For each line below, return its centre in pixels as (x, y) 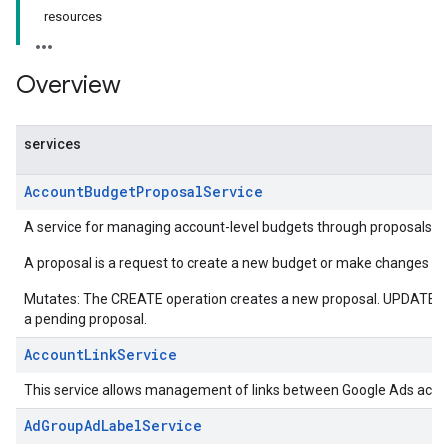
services (52, 144)
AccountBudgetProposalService (143, 191)
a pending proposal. (85, 319)
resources (73, 16)
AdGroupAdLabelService (113, 425)
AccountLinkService (100, 354)
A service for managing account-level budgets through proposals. (229, 227)
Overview (68, 85)
